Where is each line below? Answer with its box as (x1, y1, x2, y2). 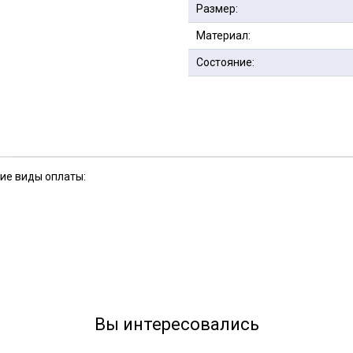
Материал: (196, 29, 251, 42)
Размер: (196, 2, 238, 15)
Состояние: (196, 56, 255, 69)
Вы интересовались (94, 314, 259, 334)
